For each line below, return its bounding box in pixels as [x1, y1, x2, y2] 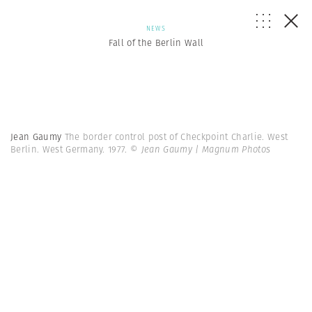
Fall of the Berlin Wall [108, 36, 204, 49]
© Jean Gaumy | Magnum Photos [130, 143, 271, 156]
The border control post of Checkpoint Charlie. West [64, 130, 288, 143]
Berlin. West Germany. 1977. [10, 143, 131, 156]
